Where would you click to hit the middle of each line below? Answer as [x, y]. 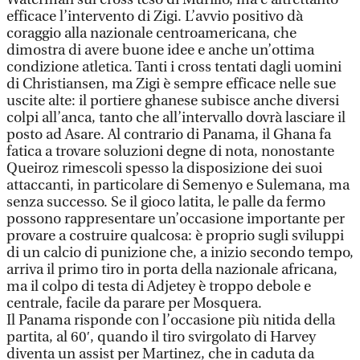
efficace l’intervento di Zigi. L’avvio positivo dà [155, 16]
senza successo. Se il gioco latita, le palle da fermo [166, 202]
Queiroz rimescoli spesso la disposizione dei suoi [164, 168]
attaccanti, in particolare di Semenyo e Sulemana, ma [178, 185]
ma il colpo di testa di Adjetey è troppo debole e [159, 286]
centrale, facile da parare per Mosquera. [134, 303]
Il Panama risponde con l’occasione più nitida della [171, 320]
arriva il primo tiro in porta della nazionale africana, [172, 270]
